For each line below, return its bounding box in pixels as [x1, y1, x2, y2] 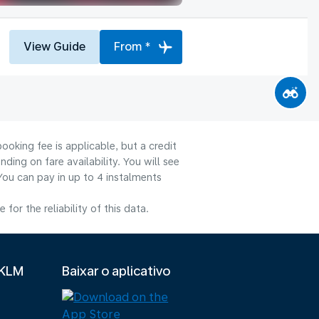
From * [114, 39, 151, 53]
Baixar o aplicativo [62, 263, 171, 278]
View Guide [23, 39, 85, 53]
